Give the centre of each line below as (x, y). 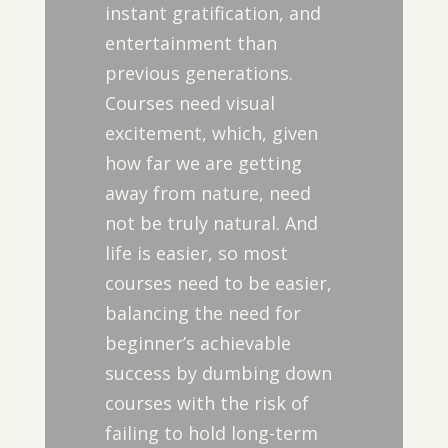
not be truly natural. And (211, 223)
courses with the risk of (206, 403)
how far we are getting (203, 163)
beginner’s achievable (197, 343)
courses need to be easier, (218, 283)
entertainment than (190, 43)
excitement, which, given (211, 133)
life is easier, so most (196, 253)
